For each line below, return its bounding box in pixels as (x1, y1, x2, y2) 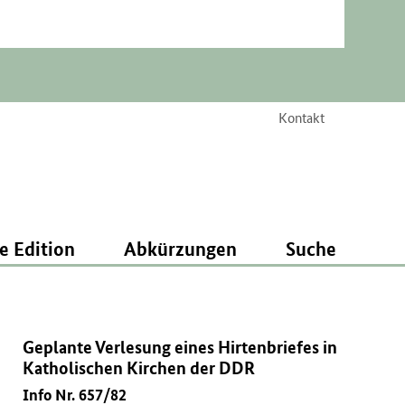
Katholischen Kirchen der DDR (23, 356, 256, 379)
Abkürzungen (123, 236, 237, 260)
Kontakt (278, 108, 325, 127)
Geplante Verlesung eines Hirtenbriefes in (23, 335, 338, 358)
